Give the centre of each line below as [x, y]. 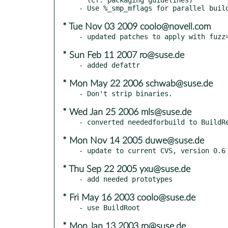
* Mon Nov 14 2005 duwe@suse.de [133, 141]
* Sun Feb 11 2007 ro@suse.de [123, 55]
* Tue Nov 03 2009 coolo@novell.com [137, 27]
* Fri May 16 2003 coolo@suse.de [129, 198]
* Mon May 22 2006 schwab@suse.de [138, 84]
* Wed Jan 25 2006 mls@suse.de [127, 112]
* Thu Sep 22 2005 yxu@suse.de [126, 169]
